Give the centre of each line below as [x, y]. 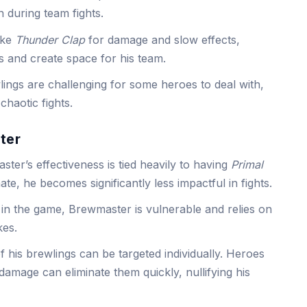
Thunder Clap [50, 39]
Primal [247, 164]
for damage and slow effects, [163, 39]
